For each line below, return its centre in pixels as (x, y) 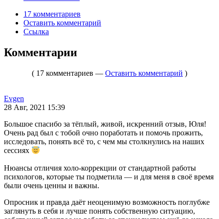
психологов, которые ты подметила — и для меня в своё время (109, 177)
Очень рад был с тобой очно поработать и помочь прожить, (103, 133)
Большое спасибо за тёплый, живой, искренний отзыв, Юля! (105, 124)
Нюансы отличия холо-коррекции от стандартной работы (100, 168)
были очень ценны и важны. (52, 186)
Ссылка (36, 32)
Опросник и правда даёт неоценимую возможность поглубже (107, 202)
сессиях (18, 151)
